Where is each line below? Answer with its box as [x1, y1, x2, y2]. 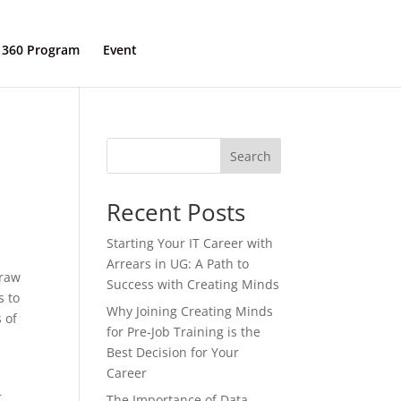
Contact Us [186, 41, 254, 58]
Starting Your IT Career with [107, 235, 274, 252]
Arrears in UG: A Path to [107, 255, 250, 272]
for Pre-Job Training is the [107, 323, 261, 340]
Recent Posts [107, 196, 246, 228]
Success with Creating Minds [107, 276, 280, 293]
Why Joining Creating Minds [107, 303, 274, 320]
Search [229, 147, 271, 165]
